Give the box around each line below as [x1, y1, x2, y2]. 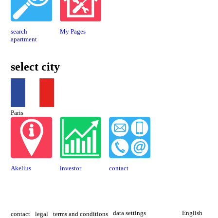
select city [11, 60, 60, 73]
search [11, 27, 28, 35]
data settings [113, 209, 146, 217]
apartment [11, 35, 37, 43]
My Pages [60, 27, 86, 35]
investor [60, 164, 82, 172]
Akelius [11, 164, 32, 172]
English [182, 209, 202, 217]
